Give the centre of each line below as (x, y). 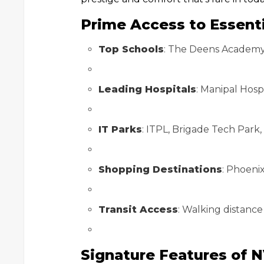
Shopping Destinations (160, 169)
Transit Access (138, 209)
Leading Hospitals (147, 89)
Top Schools (131, 49)
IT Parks (120, 129)
